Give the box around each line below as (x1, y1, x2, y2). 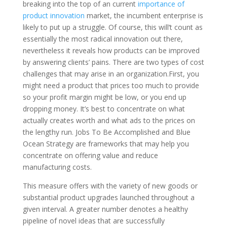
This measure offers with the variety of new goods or (22, 181, 198, 191)
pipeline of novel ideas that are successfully (22, 216, 165, 226)
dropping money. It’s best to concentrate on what (22, 104, 185, 114)
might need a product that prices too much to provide (22, 81, 199, 91)
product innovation (22, 11, 85, 21)
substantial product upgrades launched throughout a (22, 193, 195, 203)
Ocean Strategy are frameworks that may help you (22, 139, 189, 149)
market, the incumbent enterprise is (84, 11, 203, 21)
